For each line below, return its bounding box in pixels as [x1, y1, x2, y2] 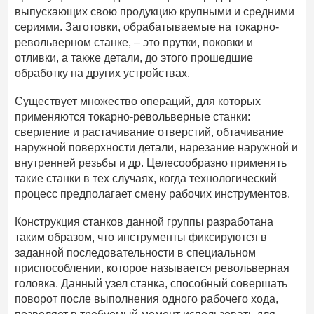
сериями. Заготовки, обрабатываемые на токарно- [15, 20, 280, 33]
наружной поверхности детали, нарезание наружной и [15, 141, 299, 153]
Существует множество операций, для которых [15, 95, 261, 107]
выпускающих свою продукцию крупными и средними [15, 5, 295, 18]
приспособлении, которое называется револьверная [15, 261, 290, 274]
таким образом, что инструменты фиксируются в [15, 231, 268, 243]
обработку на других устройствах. [15, 67, 191, 79]
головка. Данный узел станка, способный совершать [15, 277, 288, 289]
